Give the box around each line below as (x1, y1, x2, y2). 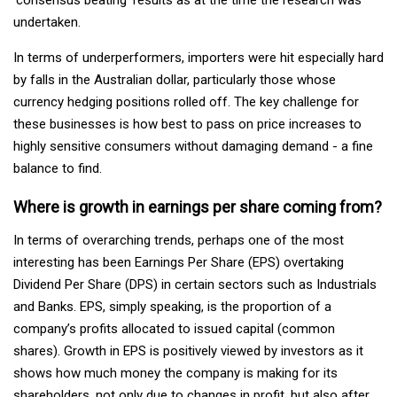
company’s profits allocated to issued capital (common (13, 320, 335, 337)
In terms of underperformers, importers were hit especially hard (13, 49, 384, 66)
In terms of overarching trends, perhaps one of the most (13, 231, 344, 248)
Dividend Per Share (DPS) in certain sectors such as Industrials (13, 276, 377, 292)
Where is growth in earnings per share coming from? (13, 197, 382, 216)
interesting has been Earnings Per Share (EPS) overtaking (13, 253, 344, 270)
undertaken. (13, 13, 81, 30)
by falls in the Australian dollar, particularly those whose (13, 71, 336, 88)
